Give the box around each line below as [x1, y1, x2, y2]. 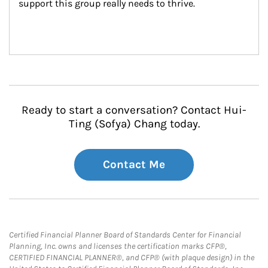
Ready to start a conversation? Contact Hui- [22, 103, 246, 117]
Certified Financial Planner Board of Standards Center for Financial [9, 230, 241, 240]
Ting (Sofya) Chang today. [68, 117, 200, 130]
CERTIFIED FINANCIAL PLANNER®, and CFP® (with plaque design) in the [9, 252, 254, 263]
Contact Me [103, 158, 165, 171]
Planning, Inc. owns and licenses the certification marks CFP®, [9, 241, 227, 251]
